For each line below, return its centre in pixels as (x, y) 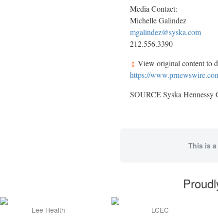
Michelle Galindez (158, 20)
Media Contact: (154, 8)
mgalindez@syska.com (165, 32)
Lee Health (48, 209)
